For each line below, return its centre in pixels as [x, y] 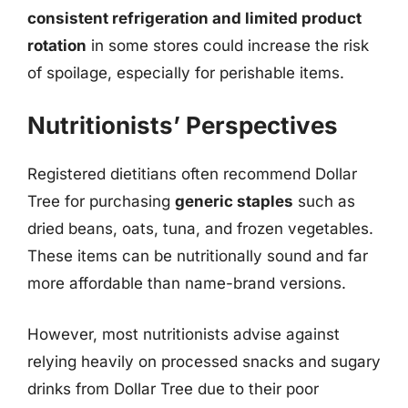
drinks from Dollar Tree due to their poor [173, 388]
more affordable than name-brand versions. [187, 283]
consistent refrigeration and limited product [194, 18]
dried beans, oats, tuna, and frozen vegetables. [200, 229]
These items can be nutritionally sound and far [198, 256]
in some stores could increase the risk [228, 45]
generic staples [234, 201]
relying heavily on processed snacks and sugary [204, 361]
